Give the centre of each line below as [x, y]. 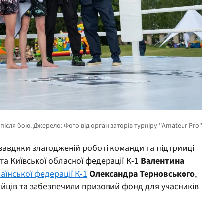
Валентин [160, 161]
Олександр [111, 174]
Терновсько [162, 174]
